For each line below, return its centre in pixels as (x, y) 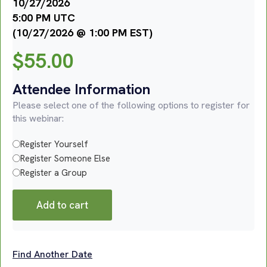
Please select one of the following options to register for (131, 105)
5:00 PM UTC (44, 17)
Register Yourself (54, 144)
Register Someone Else (65, 158)
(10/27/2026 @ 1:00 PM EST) (83, 32)
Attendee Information (81, 89)
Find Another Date (52, 254)
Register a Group (54, 173)
